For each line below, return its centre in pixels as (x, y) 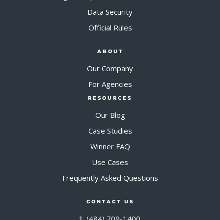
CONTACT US (110, 201)
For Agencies (110, 84)
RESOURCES (110, 98)
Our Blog (110, 115)
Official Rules (110, 27)
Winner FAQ (110, 146)
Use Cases (110, 162)
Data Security (110, 12)
